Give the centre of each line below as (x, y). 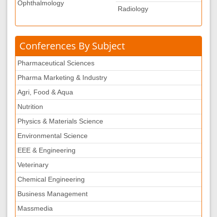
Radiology (133, 9)
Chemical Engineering (51, 179)
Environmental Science (53, 136)
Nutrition (30, 107)
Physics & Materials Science (60, 121)
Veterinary (33, 165)
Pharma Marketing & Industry (62, 77)
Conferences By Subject (72, 46)
